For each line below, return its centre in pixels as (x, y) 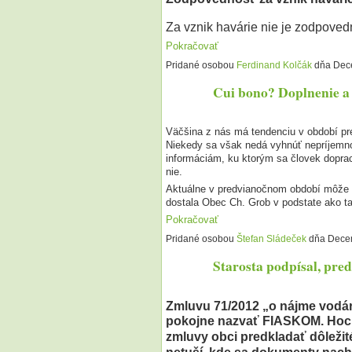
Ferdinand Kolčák (274, 65)
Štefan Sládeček (271, 239)
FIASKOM (291, 321)
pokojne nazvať (214, 321)
